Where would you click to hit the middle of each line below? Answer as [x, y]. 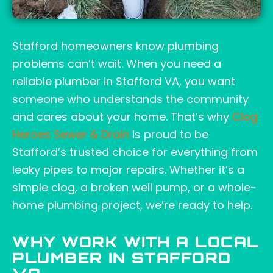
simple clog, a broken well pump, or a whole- [134, 188]
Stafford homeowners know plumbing [115, 46]
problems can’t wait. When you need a [117, 64]
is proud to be [169, 135]
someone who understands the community [130, 99]
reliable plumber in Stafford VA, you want [124, 82]
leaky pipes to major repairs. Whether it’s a [128, 170]
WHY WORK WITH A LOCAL [136, 244]
